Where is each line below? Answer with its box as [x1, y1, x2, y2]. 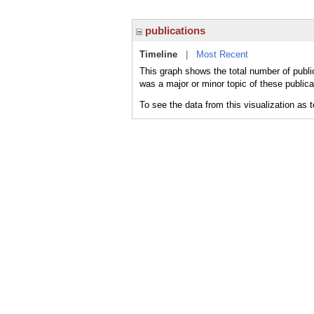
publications [142, 25, 205, 36]
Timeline [139, 49, 177, 60]
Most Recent [196, 49, 248, 60]
